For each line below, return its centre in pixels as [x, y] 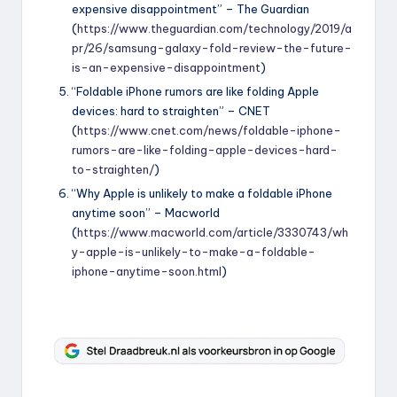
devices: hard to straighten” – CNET [171, 111]
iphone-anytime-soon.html [147, 272]
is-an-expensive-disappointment [166, 68]
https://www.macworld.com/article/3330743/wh [213, 233]
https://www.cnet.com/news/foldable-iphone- [209, 131]
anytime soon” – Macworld [146, 213]
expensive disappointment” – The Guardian [191, 9]
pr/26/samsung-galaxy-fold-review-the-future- [212, 48]
